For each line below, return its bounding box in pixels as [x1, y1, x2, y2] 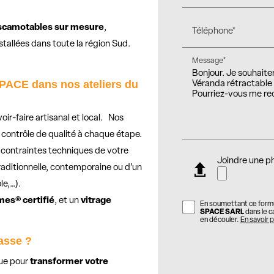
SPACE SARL [199, 209, 244, 217]
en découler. [199, 217, 240, 224]
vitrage [81, 196, 112, 206]
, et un [54, 196, 81, 206]
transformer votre [30, 257, 109, 267]
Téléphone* [191, 26, 236, 36]
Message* [191, 56, 226, 65]
